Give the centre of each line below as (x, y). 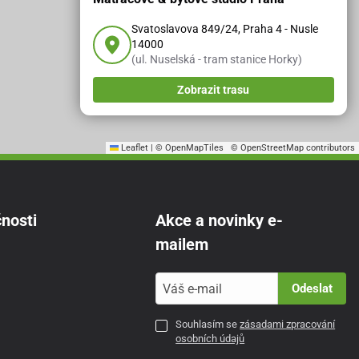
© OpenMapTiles (190, 148)
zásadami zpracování (288, 325)
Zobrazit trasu (214, 90)
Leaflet (133, 148)
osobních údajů (210, 339)
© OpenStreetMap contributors (289, 148)
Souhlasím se (208, 325)
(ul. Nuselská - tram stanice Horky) (216, 60)
